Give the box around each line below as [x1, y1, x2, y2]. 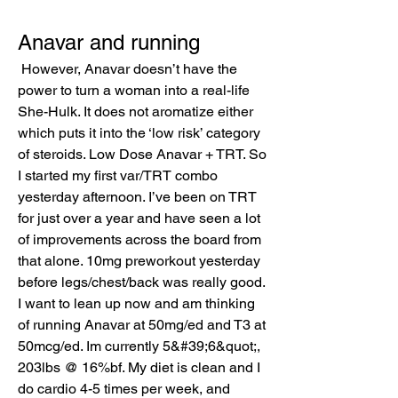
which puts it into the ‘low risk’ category [18, 123, 260, 141]
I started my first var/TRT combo [18, 166, 218, 184]
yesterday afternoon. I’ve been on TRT [18, 187, 257, 205]
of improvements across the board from [18, 230, 261, 248]
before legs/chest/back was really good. [18, 273, 265, 291]
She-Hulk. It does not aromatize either [18, 102, 253, 120]
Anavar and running [18, 29, 200, 54]
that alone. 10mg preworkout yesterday [18, 251, 260, 269]
